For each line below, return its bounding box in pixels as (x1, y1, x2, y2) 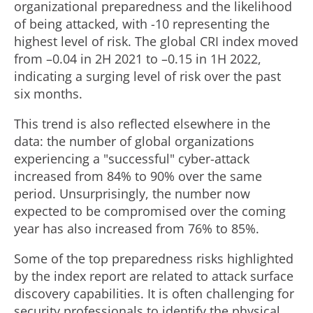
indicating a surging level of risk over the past (14, 68, 281, 85)
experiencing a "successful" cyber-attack (14, 150, 249, 167)
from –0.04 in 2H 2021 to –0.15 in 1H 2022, (14, 50, 261, 67)
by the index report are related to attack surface (14, 268, 293, 284)
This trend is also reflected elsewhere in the (14, 115, 270, 132)
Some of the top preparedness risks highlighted (14, 250, 293, 267)
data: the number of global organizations (14, 133, 254, 150)
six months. (14, 85, 82, 102)
